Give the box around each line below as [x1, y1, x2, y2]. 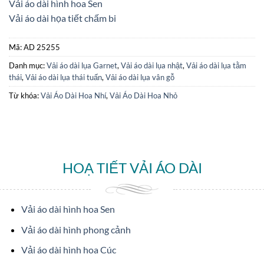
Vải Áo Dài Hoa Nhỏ [110, 91, 177, 101]
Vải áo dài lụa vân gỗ [105, 72, 174, 82]
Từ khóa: [9, 91, 41, 101]
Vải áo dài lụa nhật [121, 61, 183, 71]
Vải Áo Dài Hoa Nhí [41, 91, 106, 101]
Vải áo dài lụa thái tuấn [25, 72, 102, 82]
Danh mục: [9, 61, 47, 71]
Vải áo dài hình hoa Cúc [21, 244, 116, 256]
